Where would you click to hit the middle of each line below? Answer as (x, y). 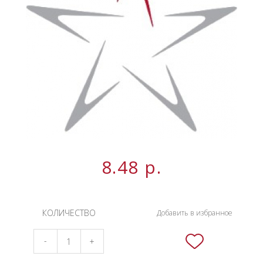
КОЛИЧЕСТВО (69, 213)
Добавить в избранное (194, 213)
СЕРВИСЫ (29, 36)
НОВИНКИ (31, 11)
